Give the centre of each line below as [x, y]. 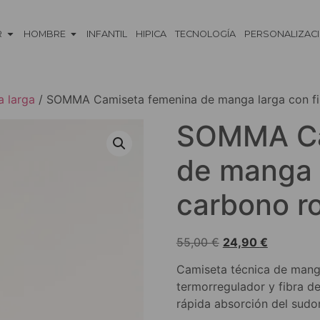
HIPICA [151, 34]
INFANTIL [107, 34]
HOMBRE [44, 34]
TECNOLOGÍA [206, 34]
